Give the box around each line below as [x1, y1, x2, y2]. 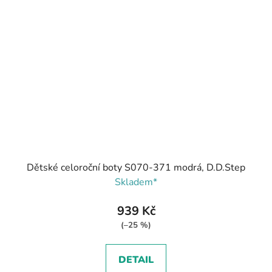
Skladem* [115, 175, 157, 189]
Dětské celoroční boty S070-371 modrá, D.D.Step [27, 161, 245, 175]
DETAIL [118, 253, 154, 267]
